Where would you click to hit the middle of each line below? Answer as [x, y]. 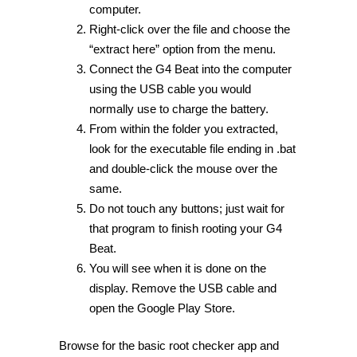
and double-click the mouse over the [183, 168]
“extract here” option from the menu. [182, 49]
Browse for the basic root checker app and [169, 346]
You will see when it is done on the [177, 268]
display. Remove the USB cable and [182, 288]
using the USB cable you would [170, 88]
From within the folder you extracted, [183, 128]
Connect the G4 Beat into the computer [190, 69]
